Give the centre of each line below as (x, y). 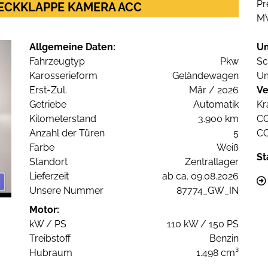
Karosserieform (63, 76)
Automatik (216, 105)
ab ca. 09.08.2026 (200, 176)
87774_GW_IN (208, 191)
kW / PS (48, 224)
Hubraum (51, 253)
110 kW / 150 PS (203, 224)
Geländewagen (205, 76)
